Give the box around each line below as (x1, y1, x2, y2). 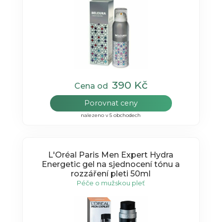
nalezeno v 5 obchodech (81, 112, 141, 119)
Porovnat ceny (84, 99, 138, 108)
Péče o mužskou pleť (77, 178, 145, 187)
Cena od (74, 81, 112, 91)
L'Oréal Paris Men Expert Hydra (48, 150, 174, 160)
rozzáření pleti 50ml (71, 168, 151, 178)
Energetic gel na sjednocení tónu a (42, 159, 180, 169)
